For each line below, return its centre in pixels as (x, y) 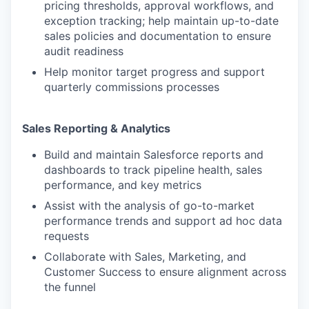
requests (67, 236)
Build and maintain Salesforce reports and (154, 155)
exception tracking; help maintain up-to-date (161, 21)
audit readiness (84, 51)
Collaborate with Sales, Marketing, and (145, 257)
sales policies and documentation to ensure (158, 36)
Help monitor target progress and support (154, 72)
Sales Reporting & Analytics (96, 129)
